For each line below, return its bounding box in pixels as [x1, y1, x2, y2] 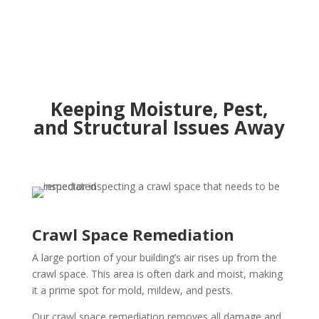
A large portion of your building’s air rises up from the [31, 251, 277, 264]
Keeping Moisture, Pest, [51, 96, 268, 122]
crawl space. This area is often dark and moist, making [31, 267, 283, 281]
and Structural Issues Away [33, 115, 286, 140]
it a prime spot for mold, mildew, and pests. [31, 283, 233, 297]
